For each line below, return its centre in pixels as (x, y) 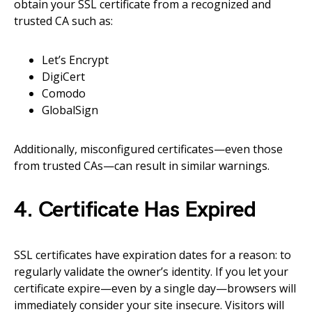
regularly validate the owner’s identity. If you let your (151, 272)
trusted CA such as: (63, 21)
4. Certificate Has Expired (135, 210)
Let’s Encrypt (75, 60)
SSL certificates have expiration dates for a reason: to (153, 255)
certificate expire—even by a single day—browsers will (155, 288)
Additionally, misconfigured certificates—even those (148, 149)
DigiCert (63, 77)
